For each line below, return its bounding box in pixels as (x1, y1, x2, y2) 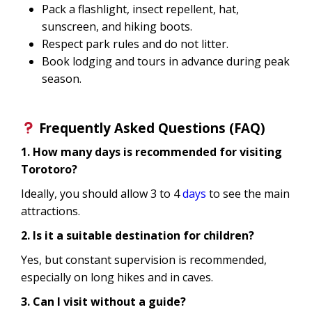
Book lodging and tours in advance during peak (42, 53, 290, 69)
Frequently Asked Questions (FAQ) (36, 118, 266, 136)
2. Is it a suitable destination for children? (21, 227, 254, 243)
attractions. (21, 203, 80, 219)
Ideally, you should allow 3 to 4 (21, 185, 182, 201)
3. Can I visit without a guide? (21, 293, 186, 309)
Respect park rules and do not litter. (42, 36, 228, 52)
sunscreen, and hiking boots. (42, 18, 192, 34)
